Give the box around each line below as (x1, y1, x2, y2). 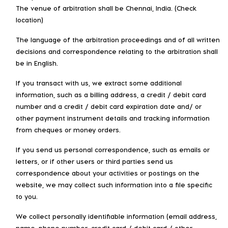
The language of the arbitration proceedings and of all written (16, 35, 220, 43)
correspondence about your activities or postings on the (16, 168, 199, 177)
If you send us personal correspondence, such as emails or (16, 145, 210, 153)
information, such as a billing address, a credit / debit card (16, 90, 206, 98)
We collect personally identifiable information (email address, (16, 212, 217, 220)
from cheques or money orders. (16, 125, 121, 133)
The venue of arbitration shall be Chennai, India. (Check (16, 4, 197, 12)
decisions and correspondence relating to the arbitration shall (16, 47, 218, 55)
